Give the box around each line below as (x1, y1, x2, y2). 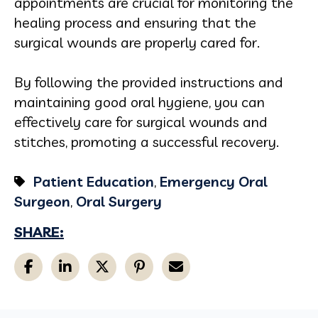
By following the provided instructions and (14, 73, 283, 91)
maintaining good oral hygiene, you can (14, 93, 265, 111)
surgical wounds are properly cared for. (14, 33, 260, 51)
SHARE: (14, 223, 64, 241)
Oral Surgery (76, 192, 162, 210)
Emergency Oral (160, 172, 268, 190)
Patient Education (33, 172, 154, 190)
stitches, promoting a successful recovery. (14, 133, 279, 150)
